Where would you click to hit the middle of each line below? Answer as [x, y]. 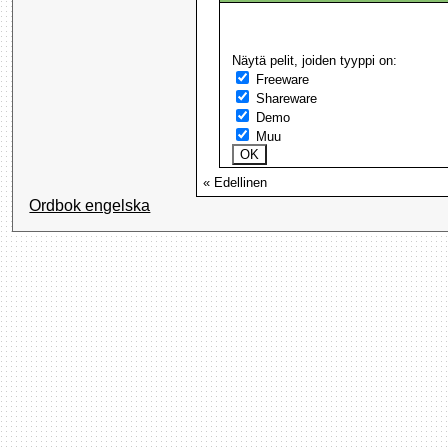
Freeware [281, 80]
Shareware [285, 99]
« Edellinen [235, 183]
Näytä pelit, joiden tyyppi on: [315, 61]
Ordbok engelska [90, 205]
